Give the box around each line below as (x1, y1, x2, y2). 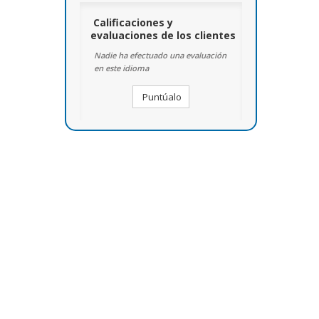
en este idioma (93, 63, 149, 73)
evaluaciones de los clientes (90, 28, 236, 42)
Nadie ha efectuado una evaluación (93, 50, 226, 61)
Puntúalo (140, 90, 182, 103)
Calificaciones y (93, 16, 173, 29)
